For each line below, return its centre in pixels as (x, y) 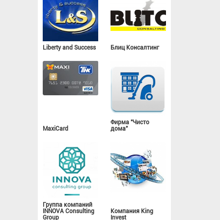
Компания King (132, 211)
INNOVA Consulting (69, 211)
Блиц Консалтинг (135, 47)
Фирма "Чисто (130, 123)
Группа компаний (68, 205)
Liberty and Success (69, 47)
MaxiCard (55, 129)
